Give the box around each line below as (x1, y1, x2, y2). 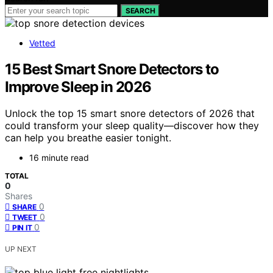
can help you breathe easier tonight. (5, 132, 171, 144)
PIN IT (12, 223, 32, 233)
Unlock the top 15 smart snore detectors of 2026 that (5, 107, 255, 120)
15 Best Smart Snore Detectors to (5, 60, 219, 78)
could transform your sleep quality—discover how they (5, 119, 259, 132)
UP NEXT (5, 244, 37, 254)
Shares (5, 191, 32, 202)
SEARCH (126, 5, 155, 15)
